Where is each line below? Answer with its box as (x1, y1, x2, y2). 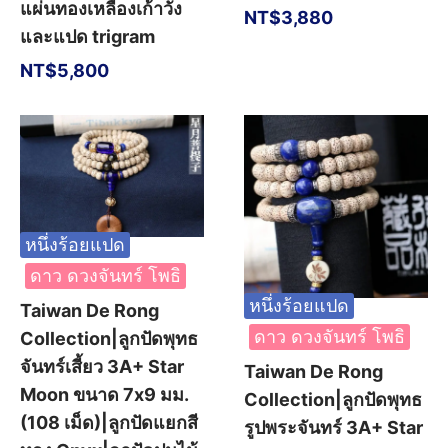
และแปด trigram (20, 25, 155, 47)
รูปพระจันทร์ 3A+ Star (244, 417, 423, 439)
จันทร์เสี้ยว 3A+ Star (20, 356, 184, 378)
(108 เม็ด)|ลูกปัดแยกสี (20, 412, 198, 434)
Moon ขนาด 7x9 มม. (20, 384, 188, 406)
